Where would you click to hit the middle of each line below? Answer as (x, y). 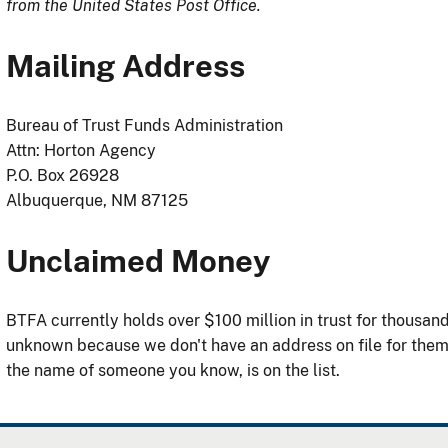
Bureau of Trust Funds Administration (144, 125)
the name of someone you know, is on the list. (173, 370)
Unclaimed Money (138, 260)
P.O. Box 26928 (64, 175)
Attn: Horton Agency (83, 150)
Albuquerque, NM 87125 (101, 200)
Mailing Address (125, 65)
